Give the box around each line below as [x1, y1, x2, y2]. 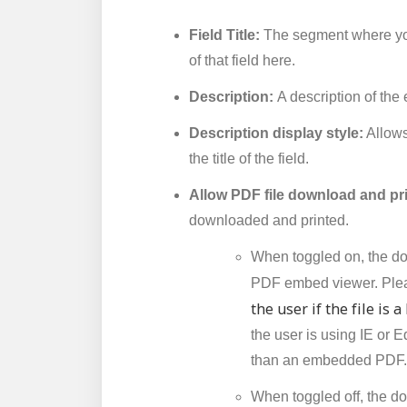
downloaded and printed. [189, 213, 349, 228]
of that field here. [189, 53, 299, 68]
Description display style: [189, 125, 363, 141]
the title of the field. [189, 151, 309, 166]
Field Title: [189, 27, 260, 43]
